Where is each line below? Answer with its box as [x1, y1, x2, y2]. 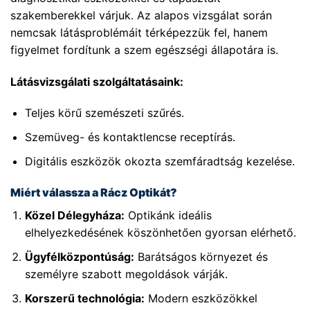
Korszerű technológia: [24, 291, 145, 305]
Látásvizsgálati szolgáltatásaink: [10, 74, 183, 89]
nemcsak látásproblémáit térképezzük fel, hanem [10, 25, 268, 39]
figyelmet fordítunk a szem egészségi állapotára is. [10, 42, 278, 57]
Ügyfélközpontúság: [24, 249, 134, 264]
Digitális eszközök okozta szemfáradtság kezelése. [24, 154, 295, 168]
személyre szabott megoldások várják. [24, 266, 228, 281]
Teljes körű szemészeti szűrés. [24, 106, 184, 120]
